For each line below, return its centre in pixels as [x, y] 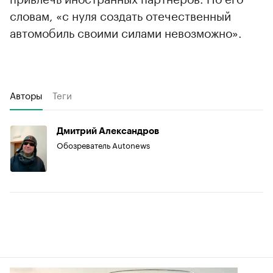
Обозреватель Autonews [103, 144]
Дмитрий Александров [108, 131]
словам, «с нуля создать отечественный [120, 14]
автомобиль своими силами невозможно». [126, 31]
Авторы [26, 94]
